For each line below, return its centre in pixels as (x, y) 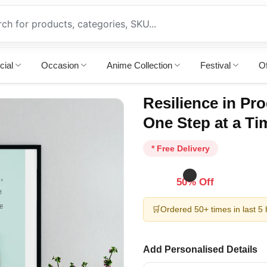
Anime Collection (139, 65)
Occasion (60, 65)
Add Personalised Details (200, 249)
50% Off (195, 182)
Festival (215, 65)
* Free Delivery (181, 148)
